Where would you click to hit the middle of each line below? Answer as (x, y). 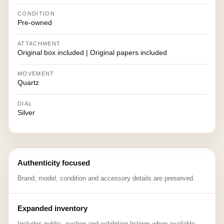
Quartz (28, 82)
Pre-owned (35, 22)
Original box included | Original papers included (92, 52)
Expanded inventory (52, 208)
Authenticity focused (54, 163)
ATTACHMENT (39, 43)
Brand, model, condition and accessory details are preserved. (106, 178)
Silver (26, 112)
